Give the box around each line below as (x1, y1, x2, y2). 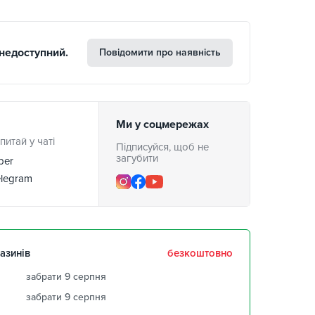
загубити (116, 152, 158, 165)
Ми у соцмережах (116, 117, 209, 131)
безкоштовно (167, 247, 233, 259)
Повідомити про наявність (99, 46, 221, 58)
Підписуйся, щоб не (116, 141, 209, 153)
